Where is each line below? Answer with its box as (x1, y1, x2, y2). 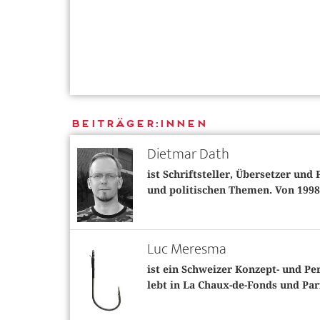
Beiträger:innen (70, 117, 206, 130)
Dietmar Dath (146, 141, 229, 166)
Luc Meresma (146, 236, 226, 262)
